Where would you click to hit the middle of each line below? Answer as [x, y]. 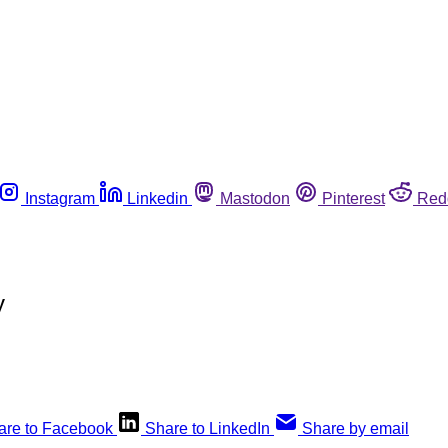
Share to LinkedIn [207, 428]
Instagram [60, 198]
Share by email [355, 428]
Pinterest [353, 198]
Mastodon [255, 198]
